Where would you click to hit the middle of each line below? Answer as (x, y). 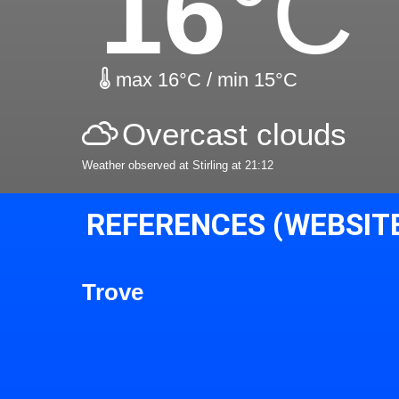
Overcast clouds (234, 134)
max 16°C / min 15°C (204, 80)
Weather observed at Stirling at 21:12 (178, 166)
